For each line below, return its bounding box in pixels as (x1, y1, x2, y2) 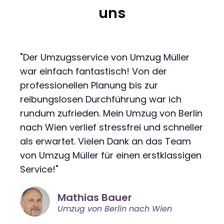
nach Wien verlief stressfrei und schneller (20, 120, 203, 133)
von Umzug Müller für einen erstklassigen (20, 148, 201, 161)
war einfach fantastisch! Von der (20, 64, 167, 77)
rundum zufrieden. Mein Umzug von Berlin (20, 106, 202, 119)
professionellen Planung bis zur (20, 78, 158, 91)
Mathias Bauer (57, 190, 132, 204)
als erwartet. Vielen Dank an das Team (20, 134, 191, 147)
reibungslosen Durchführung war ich (20, 92, 181, 105)
